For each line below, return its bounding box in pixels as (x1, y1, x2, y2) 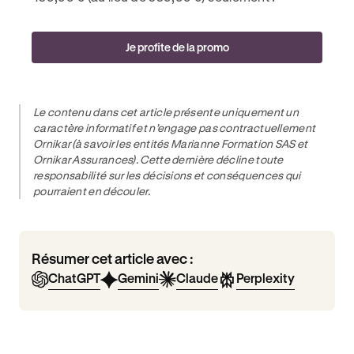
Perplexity (236, 270, 295, 285)
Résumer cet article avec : (32, 250, 194, 266)
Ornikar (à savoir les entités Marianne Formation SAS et (33, 137, 308, 150)
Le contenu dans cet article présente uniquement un (33, 105, 299, 119)
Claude (176, 270, 218, 285)
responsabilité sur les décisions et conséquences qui (33, 168, 301, 182)
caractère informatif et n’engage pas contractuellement (33, 121, 316, 134)
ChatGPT (48, 270, 100, 285)
